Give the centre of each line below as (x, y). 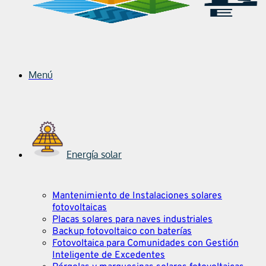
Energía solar (94, 154)
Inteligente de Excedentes (109, 255)
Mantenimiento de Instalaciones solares (137, 196)
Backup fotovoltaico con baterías (122, 232)
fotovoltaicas (80, 208)
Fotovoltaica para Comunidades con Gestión (145, 243)
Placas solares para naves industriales (132, 220)
